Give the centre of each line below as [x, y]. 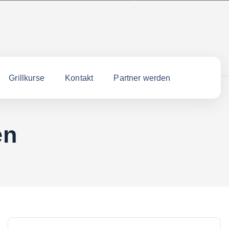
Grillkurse [27, 78]
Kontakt [79, 78]
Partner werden [142, 78]
